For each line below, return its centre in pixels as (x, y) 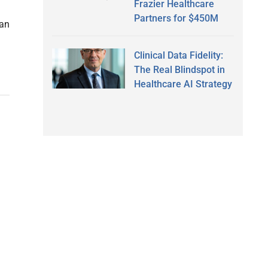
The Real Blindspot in (179, 69)
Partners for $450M (176, 18)
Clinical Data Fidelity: (178, 55)
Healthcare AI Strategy (183, 84)
